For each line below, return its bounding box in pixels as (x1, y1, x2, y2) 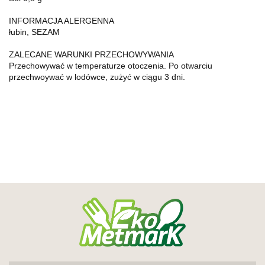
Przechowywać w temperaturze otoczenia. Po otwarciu (9, 60, 212, 70)
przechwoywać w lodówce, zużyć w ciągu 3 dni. (9, 72, 185, 82)
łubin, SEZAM (9, 27, 60, 37)
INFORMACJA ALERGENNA (9, 15, 114, 25)
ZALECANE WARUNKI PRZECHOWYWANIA (9, 49, 174, 59)
